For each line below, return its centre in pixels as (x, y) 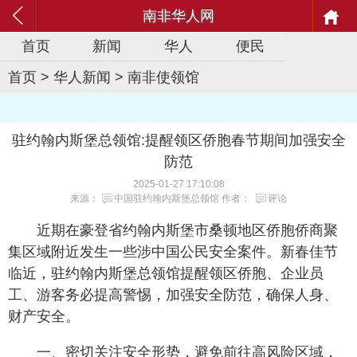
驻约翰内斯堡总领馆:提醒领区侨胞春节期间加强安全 (178, 140)
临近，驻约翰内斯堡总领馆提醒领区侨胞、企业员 (166, 273)
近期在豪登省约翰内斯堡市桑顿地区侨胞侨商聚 (187, 230)
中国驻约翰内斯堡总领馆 (167, 198)
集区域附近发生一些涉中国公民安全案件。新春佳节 (173, 252)
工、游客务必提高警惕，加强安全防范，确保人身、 (173, 295)
